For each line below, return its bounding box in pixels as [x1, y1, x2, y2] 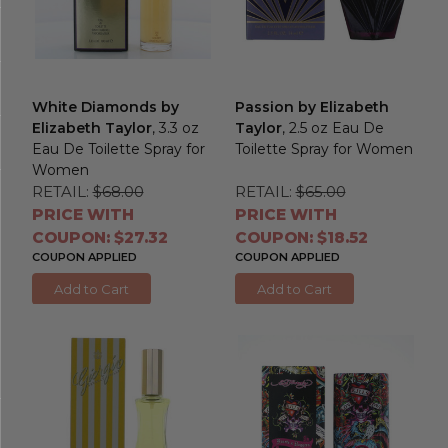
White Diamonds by [31, 97, 179, 116]
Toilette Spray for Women [234, 139, 413, 158]
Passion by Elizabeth [234, 97, 389, 116]
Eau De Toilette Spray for [31, 139, 205, 158]
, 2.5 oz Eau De [281, 118, 384, 137]
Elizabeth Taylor [31, 118, 152, 137]
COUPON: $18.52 [234, 227, 368, 247]
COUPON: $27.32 [31, 227, 168, 247]
